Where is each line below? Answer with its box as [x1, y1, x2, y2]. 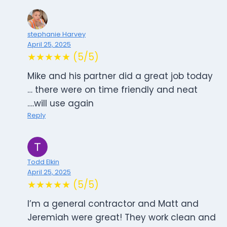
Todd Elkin [27, 158, 59, 167]
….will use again [27, 97, 94, 110]
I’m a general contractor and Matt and [27, 198, 199, 210]
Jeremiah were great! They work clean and [27, 211, 216, 224]
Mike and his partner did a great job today [27, 70, 213, 83]
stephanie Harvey [27, 30, 86, 39]
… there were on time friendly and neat [27, 84, 198, 96]
